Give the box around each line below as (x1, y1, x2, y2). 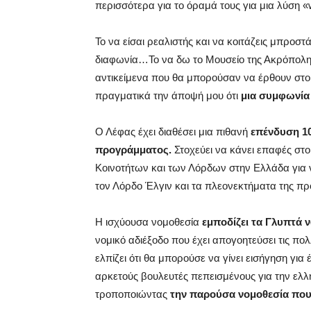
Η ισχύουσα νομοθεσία (95, 216, 202, 228)
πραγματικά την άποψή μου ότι (95, 90, 238, 102)
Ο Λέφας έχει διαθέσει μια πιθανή (95, 126, 251, 138)
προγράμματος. (95, 144, 171, 156)
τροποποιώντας (95, 288, 170, 301)
